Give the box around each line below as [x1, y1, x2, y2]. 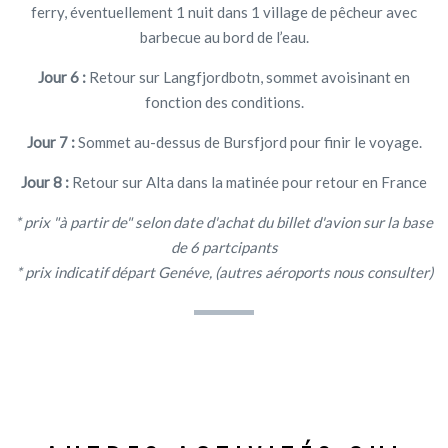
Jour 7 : [26, 132, 78, 151]
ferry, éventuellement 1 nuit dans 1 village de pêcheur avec [31, 2, 417, 21]
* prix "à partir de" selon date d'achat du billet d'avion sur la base [15, 212, 433, 231]
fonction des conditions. [144, 92, 304, 111]
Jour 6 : [38, 67, 89, 86]
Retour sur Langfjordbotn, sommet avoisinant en [89, 67, 410, 86]
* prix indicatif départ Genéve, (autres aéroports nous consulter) [15, 262, 433, 281]
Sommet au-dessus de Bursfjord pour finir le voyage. [77, 132, 422, 151]
